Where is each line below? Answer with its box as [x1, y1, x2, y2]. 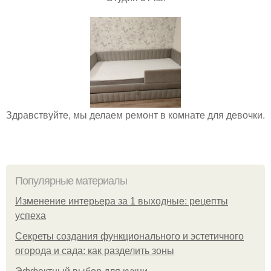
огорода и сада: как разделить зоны [15, 245, 174, 256]
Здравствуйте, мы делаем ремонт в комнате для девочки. [6, 107, 265, 122]
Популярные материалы [15, 174, 127, 187]
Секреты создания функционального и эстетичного [15, 230, 244, 241]
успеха [15, 210, 46, 221]
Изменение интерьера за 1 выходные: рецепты [15, 195, 228, 206]
